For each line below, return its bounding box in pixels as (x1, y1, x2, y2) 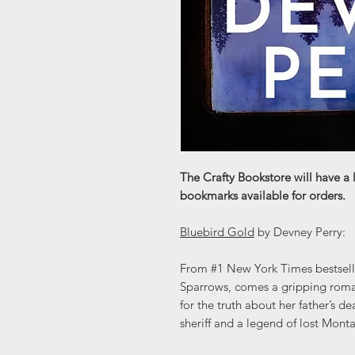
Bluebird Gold (180, 224, 254, 240)
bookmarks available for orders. (180, 188, 345, 204)
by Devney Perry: (254, 224, 345, 240)
